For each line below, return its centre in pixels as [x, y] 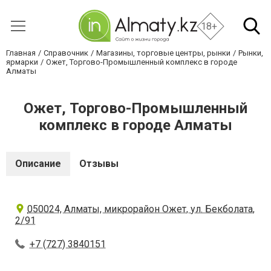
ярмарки [22, 62]
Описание [38, 164]
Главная [21, 53]
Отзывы [99, 164]
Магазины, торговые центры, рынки [163, 53]
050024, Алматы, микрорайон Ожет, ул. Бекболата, [141, 209]
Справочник [66, 53]
